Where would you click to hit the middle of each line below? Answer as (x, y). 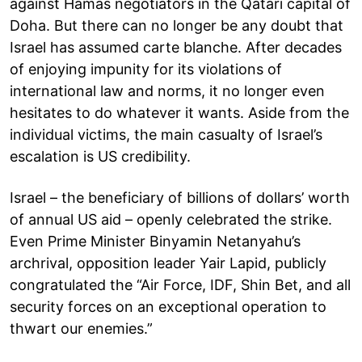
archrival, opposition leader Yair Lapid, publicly (168, 263)
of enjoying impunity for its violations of (146, 69)
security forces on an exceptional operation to (168, 306)
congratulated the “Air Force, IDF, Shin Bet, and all (180, 284)
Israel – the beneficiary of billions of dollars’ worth (180, 197)
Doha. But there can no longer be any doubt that (177, 25)
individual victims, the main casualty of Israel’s (166, 134)
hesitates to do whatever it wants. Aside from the (179, 112)
